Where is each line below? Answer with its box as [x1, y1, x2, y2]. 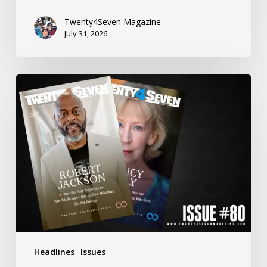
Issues [80, 246, 105, 258]
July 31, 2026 [64, 28, 107, 39]
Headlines [33, 246, 74, 258]
